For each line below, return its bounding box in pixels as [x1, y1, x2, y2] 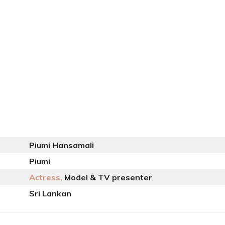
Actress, [29, 172, 62, 182]
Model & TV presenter [62, 172, 152, 182]
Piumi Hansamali [29, 140, 94, 150]
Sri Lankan [29, 188, 71, 198]
